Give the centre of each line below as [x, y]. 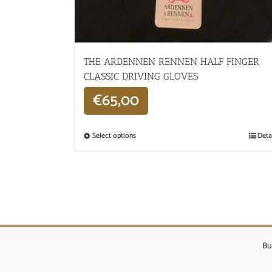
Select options [114, 135]
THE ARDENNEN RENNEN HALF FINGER [172, 61]
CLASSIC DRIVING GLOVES [141, 76]
